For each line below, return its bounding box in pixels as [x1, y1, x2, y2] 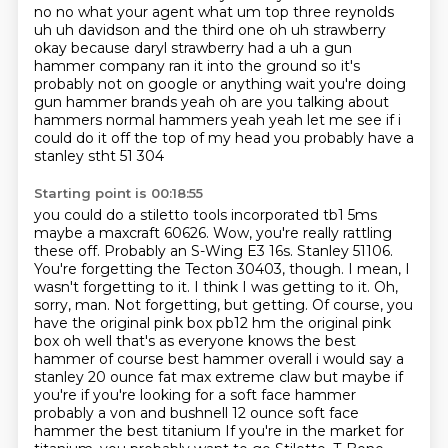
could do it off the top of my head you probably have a [33, 129, 414, 147]
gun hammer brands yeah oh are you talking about [33, 93, 389, 111]
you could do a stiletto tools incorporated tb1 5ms [33, 206, 377, 224]
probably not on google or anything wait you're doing [33, 75, 406, 93]
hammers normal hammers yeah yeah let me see [33, 111, 386, 129]
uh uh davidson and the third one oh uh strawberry [33, 21, 386, 39]
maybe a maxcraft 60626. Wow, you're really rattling [33, 224, 392, 242]
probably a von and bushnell [33, 404, 232, 422]
